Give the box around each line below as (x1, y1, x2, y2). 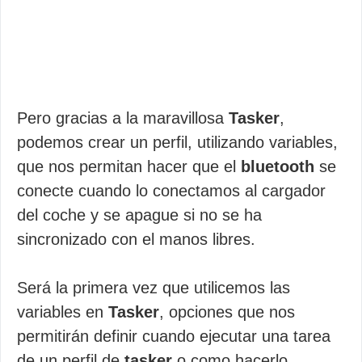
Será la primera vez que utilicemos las (17, 279, 290, 297)
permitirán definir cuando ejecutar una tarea (17, 327, 330, 345)
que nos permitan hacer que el (17, 158, 236, 175)
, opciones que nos (159, 303, 295, 321)
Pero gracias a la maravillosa (17, 109, 229, 127)
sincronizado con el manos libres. (17, 230, 255, 248)
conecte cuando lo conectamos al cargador (17, 182, 326, 200)
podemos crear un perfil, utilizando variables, (17, 133, 338, 151)
